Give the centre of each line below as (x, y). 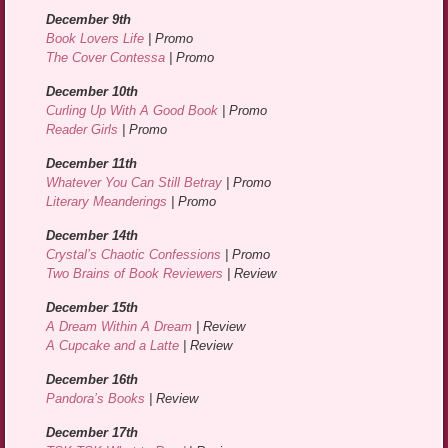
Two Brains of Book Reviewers (135, 274)
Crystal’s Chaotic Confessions (134, 255)
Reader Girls (82, 130)
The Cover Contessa (106, 58)
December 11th (92, 164)
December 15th (92, 308)
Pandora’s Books (96, 399)
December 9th (89, 20)
